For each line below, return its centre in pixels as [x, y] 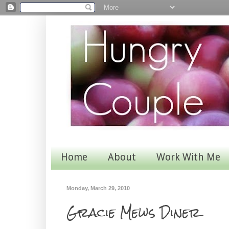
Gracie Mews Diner [133, 213]
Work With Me [188, 157]
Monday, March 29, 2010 [98, 188]
